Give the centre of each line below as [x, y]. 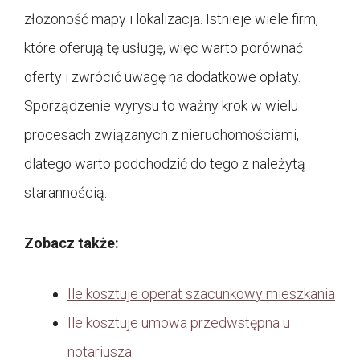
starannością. [65, 192]
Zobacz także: [72, 243]
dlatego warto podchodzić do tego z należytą [165, 163]
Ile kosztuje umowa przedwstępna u [179, 322]
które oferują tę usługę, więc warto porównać [164, 47]
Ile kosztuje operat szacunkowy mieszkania [201, 293]
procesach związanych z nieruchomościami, [162, 134]
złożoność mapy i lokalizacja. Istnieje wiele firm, [171, 18]
